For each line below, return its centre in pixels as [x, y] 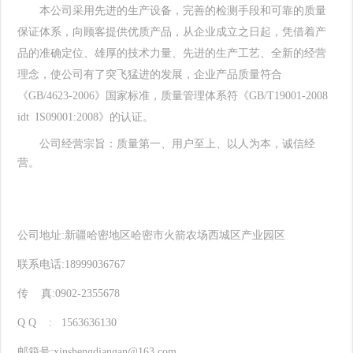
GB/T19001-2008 [289, 96]
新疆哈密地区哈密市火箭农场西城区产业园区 [175, 236]
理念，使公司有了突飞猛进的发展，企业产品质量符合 [150, 75]
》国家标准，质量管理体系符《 [172, 96]
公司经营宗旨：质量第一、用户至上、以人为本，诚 [167, 144]
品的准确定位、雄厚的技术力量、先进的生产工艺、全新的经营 [172, 54]
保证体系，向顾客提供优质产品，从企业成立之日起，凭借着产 [172, 32]
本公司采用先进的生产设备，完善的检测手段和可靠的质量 [183, 11]
